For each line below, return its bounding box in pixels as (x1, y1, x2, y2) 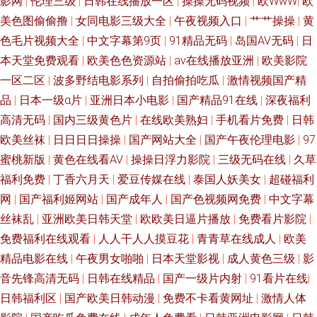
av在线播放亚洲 (174, 54, 257, 67)
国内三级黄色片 (53, 113, 135, 127)
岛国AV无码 (235, 34, 296, 47)
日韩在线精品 (87, 272, 158, 285)
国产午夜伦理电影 (204, 133, 298, 146)
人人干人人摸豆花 (98, 232, 192, 246)
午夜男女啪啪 (76, 252, 146, 265)
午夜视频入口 (174, 14, 245, 28)
